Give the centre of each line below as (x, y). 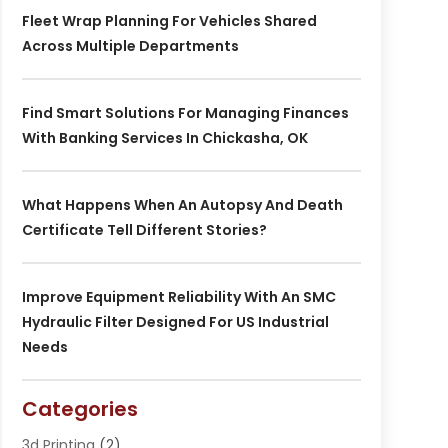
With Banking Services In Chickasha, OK (164, 138)
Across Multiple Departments (130, 46)
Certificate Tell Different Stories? (144, 230)
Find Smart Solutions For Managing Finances (185, 113)
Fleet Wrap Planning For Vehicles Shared (169, 21)
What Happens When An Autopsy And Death (182, 205)
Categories (79, 409)
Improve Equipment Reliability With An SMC (178, 297)
